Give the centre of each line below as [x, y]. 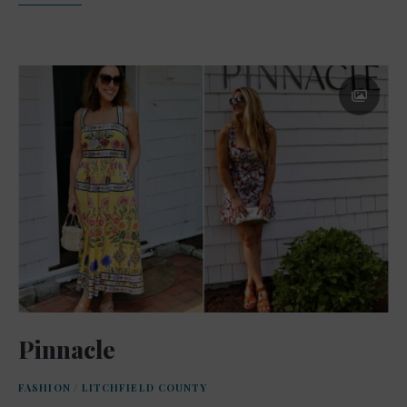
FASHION [45, 387]
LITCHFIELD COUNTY [144, 387]
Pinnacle [67, 349]
